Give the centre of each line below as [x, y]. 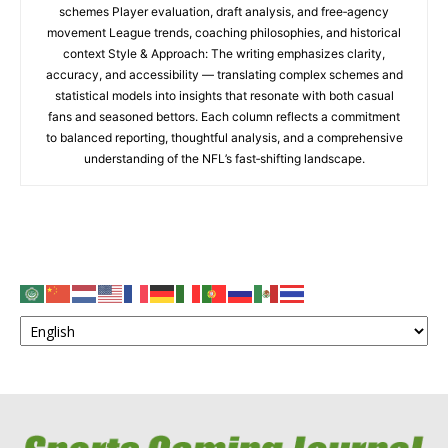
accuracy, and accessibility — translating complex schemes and [224, 74]
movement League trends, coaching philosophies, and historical [224, 32]
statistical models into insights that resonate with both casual [224, 95]
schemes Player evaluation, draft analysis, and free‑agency [224, 11]
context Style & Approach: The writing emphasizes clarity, [224, 53]
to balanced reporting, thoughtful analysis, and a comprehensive [224, 137]
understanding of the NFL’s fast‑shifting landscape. [224, 158]
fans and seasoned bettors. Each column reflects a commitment [224, 116]
